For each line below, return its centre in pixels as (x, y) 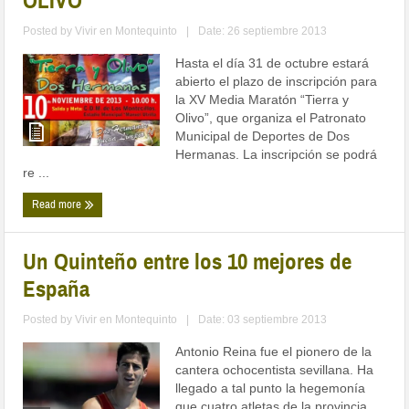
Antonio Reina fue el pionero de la (274, 352)
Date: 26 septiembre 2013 (263, 31)
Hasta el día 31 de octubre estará (273, 63)
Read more (58, 205)
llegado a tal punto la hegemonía (271, 388)
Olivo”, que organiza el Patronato (271, 118)
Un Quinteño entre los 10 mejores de (188, 262)
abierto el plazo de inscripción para (277, 82)
